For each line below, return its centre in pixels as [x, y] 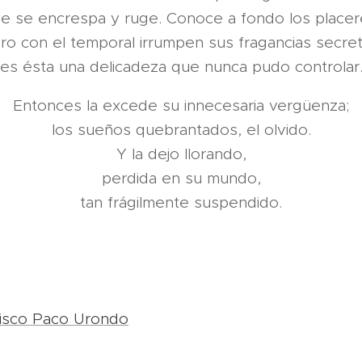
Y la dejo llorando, [181, 154]
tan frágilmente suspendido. [181, 202]
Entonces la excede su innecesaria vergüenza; [181, 105]
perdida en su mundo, [181, 178]
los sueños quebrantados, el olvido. [181, 130]
